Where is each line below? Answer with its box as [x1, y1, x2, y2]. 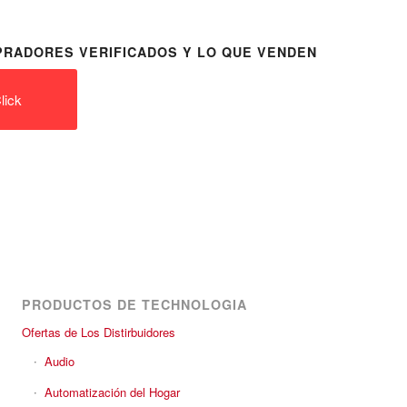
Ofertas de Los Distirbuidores [22, 323, 175, 341]
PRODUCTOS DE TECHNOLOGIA [22, 295, 247, 313]
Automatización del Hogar [45, 383, 180, 401]
